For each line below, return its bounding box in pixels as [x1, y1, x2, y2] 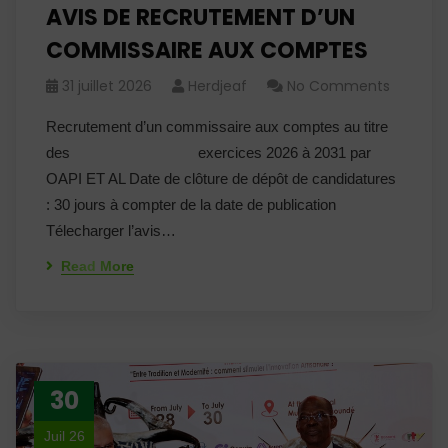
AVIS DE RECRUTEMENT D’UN [46, 2, 355, 33]
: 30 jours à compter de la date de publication [46, 196, 336, 213]
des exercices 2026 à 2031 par [46, 144, 371, 161]
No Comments [287, 76, 390, 96]
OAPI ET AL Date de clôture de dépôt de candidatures [46, 170, 396, 187]
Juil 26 [43, 428, 85, 444]
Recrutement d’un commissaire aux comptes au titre [46, 118, 388, 135]
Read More [61, 258, 134, 274]
